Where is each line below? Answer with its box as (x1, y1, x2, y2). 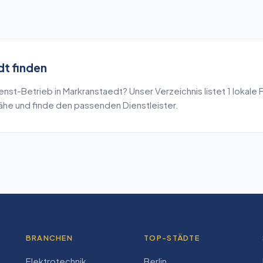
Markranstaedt (62, 85, 123, 96)
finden (9, 60, 47, 75)
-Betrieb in (16, 85, 63, 96)
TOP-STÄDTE (144, 233, 200, 243)
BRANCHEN (25, 233, 73, 243)
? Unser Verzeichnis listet (122, 85, 227, 96)
